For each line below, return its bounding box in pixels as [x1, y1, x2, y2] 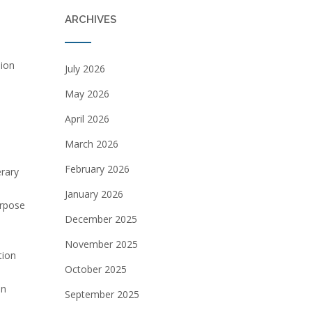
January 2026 [64, 187, 123, 201]
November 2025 [64, 237, 138, 251]
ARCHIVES [64, 13, 116, 26]
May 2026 [64, 87, 109, 100]
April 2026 [64, 112, 109, 125]
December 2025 [64, 212, 137, 226]
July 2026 [64, 62, 105, 75]
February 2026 [64, 162, 130, 175]
